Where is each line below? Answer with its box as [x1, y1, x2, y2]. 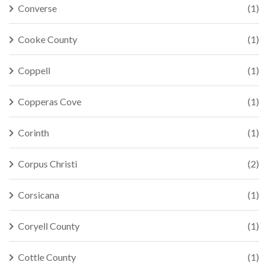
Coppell [18, 65, 50, 76]
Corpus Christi [18, 158, 77, 169]
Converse [18, 2, 57, 14]
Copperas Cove [18, 96, 81, 107]
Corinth [18, 127, 49, 138]
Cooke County [18, 33, 77, 45]
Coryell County [18, 220, 80, 232]
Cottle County [18, 251, 76, 263]
